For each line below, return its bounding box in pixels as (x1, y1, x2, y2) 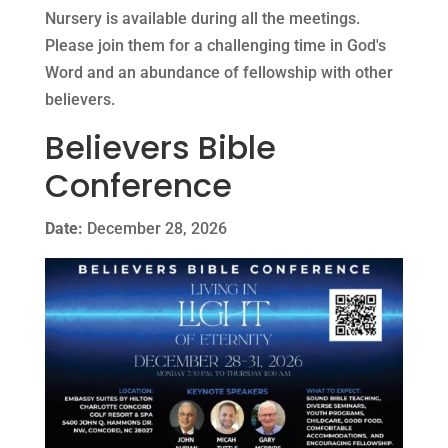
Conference (44, 162, 232, 208)
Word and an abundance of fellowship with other (44, 62, 393, 82)
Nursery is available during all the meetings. (44, 8, 360, 28)
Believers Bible (44, 124, 276, 170)
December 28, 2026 (82, 218, 227, 238)
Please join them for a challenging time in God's (44, 35, 386, 55)
